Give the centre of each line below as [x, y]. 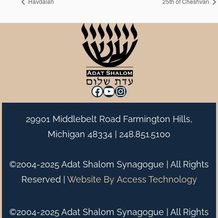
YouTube [126, 91]
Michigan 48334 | [83, 134]
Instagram [141, 91]
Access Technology [157, 179]
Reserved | [44, 179]
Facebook [117, 91]
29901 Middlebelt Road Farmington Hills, [109, 119]
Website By [91, 179]
